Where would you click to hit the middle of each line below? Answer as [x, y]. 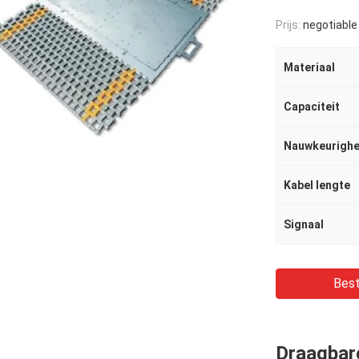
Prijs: [289, 25]
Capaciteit [312, 107]
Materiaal [309, 67]
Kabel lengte [317, 185]
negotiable [330, 25]
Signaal [304, 224]
